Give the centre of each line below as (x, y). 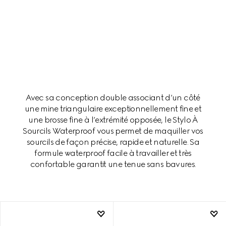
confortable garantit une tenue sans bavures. (113, 164)
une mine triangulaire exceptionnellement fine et (113, 108)
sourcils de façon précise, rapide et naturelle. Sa (113, 142)
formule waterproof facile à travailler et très (113, 153)
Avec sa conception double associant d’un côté (113, 97)
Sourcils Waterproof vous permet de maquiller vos (113, 131)
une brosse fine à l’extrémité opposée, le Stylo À (113, 120)
